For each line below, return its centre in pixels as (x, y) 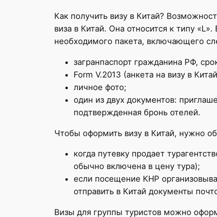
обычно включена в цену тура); (137, 166)
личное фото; (100, 87)
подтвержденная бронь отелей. (137, 112)
